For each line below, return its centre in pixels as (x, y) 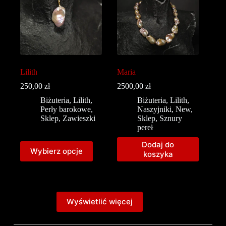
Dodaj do (158, 144)
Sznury (171, 118)
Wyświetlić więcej (99, 202)
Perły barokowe (66, 109)
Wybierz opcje (56, 151)
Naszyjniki (155, 109)
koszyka (158, 154)
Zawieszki (79, 118)
